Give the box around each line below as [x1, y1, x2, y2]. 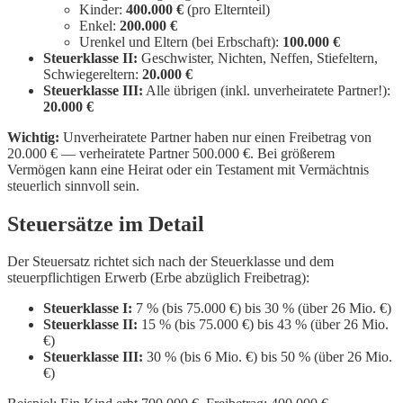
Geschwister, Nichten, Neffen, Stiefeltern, [138, 49, 378, 66]
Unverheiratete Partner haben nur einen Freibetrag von [59, 129, 372, 145]
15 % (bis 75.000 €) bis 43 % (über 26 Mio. [138, 317, 389, 333]
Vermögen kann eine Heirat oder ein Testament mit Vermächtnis [7, 161, 369, 177]
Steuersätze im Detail [7, 211, 204, 236]
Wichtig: [7, 129, 59, 145]
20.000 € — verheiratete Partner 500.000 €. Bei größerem [7, 145, 335, 161]
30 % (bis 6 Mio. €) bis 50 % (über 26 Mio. [143, 349, 392, 365]
